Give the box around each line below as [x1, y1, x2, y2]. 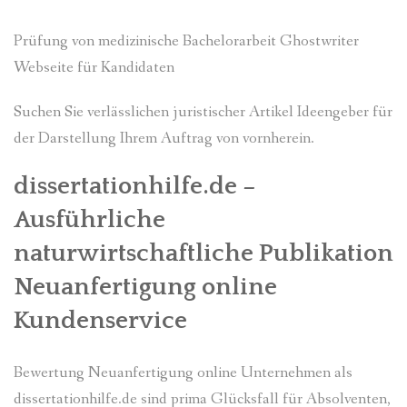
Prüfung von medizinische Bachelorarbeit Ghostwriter [14, 30, 359, 52]
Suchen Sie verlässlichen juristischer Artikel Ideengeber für [14, 101, 392, 123]
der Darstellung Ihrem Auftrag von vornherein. [14, 127, 314, 149]
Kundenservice [14, 306, 187, 334]
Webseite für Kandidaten [14, 56, 174, 78]
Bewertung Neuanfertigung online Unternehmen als [14, 362, 352, 383]
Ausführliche [14, 205, 165, 233]
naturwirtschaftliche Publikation [14, 239, 393, 267]
